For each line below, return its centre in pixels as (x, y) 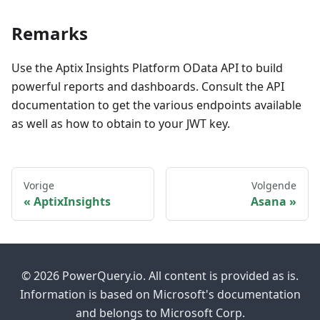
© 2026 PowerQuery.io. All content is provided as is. (160, 276)
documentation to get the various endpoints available (156, 105)
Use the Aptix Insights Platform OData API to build (147, 68)
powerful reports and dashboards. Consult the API (148, 87)
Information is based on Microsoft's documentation (160, 295)
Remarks (50, 34)
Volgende (274, 186)
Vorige (39, 186)
